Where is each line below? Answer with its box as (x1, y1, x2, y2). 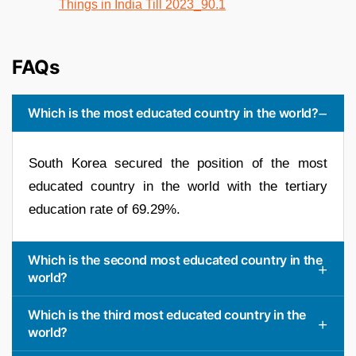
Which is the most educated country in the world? (28, 104, 319, 121)
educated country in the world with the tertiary (29, 178, 327, 194)
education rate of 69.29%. (29, 201, 180, 217)
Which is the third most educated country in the (28, 306, 306, 323)
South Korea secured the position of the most (29, 155, 327, 171)
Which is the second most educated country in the (28, 251, 323, 268)
